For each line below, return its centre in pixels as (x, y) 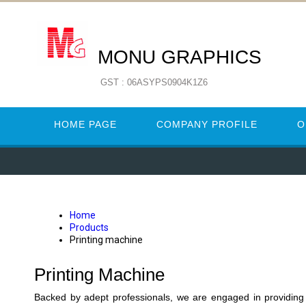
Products (89, 227)
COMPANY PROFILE (207, 124)
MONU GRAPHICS (180, 57)
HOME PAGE (85, 124)
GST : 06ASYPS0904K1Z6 (154, 82)
